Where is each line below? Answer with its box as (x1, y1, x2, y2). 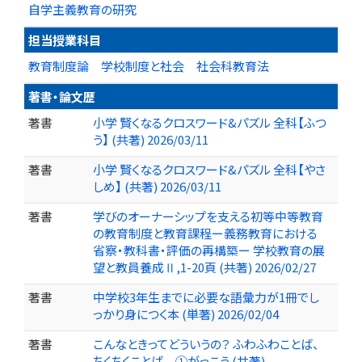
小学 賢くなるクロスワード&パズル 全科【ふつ (93, 114, 326, 131)
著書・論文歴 (28, 88, 95, 105)
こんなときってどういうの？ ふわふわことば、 (93, 335, 319, 352)
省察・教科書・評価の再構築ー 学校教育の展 (93, 242, 325, 259)
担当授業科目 (28, 32, 101, 48)
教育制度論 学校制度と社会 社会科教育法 (28, 57, 269, 74)
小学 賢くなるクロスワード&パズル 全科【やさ (93, 161, 326, 178)
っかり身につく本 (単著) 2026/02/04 (93, 305, 279, 322)
